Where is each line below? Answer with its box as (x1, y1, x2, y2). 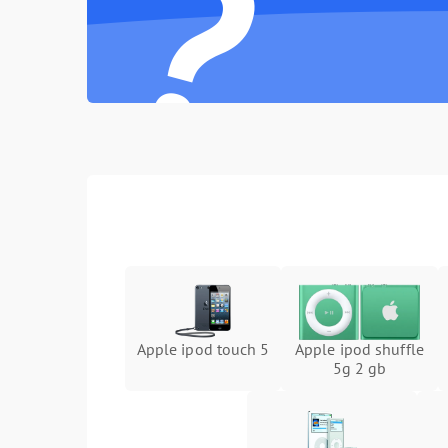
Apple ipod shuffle (295, 339, 424, 359)
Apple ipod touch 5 (136, 339, 270, 359)
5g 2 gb (332, 358, 387, 378)
